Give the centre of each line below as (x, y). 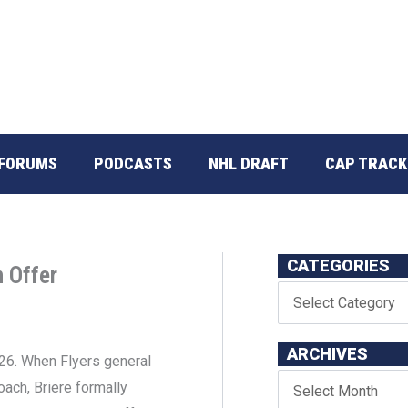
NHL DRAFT (249, 163)
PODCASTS (133, 163)
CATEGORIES (338, 265)
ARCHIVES (327, 353)
